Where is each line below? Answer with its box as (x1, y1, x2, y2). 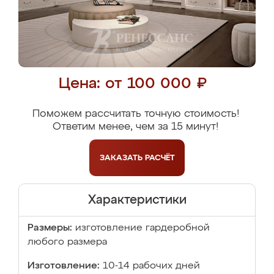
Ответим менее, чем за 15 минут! (53, 122, 218, 132)
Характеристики (87, 194, 187, 206)
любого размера (28, 237, 107, 247)
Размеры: (28, 223, 72, 233)
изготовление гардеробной (75, 223, 210, 233)
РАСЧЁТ (144, 154, 175, 162)
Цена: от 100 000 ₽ (58, 76, 207, 92)
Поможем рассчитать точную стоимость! (32, 109, 239, 119)
